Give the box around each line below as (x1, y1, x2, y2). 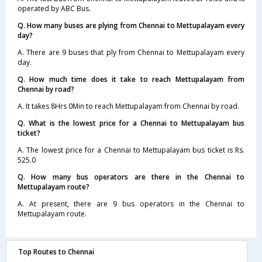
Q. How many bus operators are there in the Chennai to (18, 171, 244, 182)
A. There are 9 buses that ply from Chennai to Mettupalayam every (18, 47, 244, 57)
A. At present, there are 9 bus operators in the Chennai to (18, 198, 244, 209)
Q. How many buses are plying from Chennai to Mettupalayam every (18, 20, 244, 30)
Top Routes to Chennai (18, 246, 94, 257)
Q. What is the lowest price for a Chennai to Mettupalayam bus (18, 118, 244, 128)
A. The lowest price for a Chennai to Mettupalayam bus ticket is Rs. (18, 144, 244, 155)
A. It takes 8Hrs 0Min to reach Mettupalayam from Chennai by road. (18, 101, 239, 111)
